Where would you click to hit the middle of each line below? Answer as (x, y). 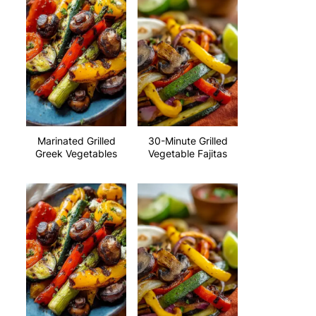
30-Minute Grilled (188, 141)
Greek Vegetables (76, 153)
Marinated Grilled (76, 141)
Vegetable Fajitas (188, 153)
